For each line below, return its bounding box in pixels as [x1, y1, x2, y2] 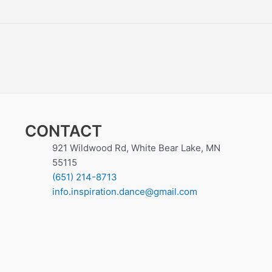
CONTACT [24, 121, 102, 140]
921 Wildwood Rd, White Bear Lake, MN [52, 142, 220, 154]
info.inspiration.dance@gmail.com [52, 186, 197, 197]
